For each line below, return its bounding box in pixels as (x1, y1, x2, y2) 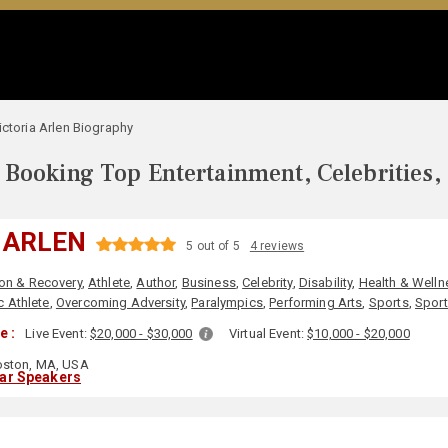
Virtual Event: (228, 326, 308, 341)
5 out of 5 (186, 239, 240, 253)
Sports (368, 295, 409, 310)
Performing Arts (269, 295, 363, 310)
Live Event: (25, 326, 91, 341)
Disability (298, 275, 353, 290)
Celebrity (242, 275, 293, 290)
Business (181, 275, 236, 290)
